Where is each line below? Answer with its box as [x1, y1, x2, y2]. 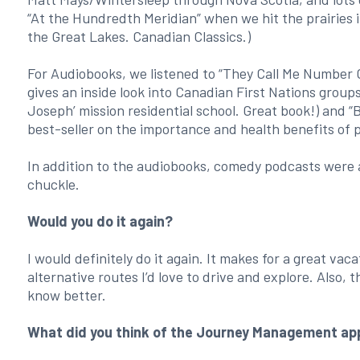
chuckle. [27, 175, 80, 193]
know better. [27, 286, 106, 304]
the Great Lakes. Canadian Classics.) [27, 27, 251, 45]
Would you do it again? [27, 212, 173, 230]
